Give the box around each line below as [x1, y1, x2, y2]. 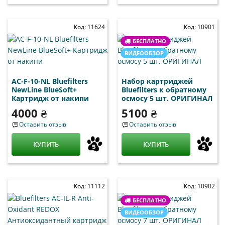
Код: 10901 [184, 22, 215, 31]
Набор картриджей [122, 76, 193, 86]
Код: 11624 [74, 22, 105, 31]
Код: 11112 [74, 181, 105, 190]
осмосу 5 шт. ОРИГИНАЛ [122, 93, 212, 103]
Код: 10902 [184, 181, 215, 190]
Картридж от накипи [12, 93, 89, 103]
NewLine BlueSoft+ [12, 84, 77, 94]
